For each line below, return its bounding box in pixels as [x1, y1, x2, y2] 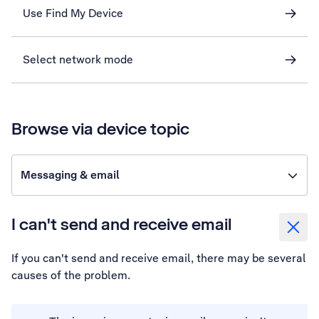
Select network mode [23, 52, 133, 67]
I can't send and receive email [11, 213, 231, 235]
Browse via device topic [11, 117, 189, 140]
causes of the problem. [11, 268, 130, 283]
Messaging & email [21, 167, 120, 182]
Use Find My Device [23, 6, 123, 21]
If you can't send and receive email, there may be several [11, 251, 306, 266]
